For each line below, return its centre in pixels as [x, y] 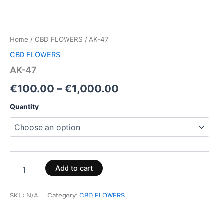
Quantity [24, 106]
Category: [63, 195]
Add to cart [74, 168]
